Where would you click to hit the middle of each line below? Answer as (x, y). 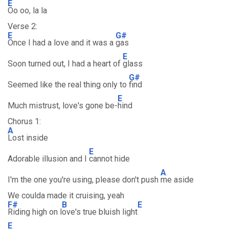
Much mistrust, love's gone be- (63, 106)
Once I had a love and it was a (62, 43)
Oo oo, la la (27, 10)
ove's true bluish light (100, 212)
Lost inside (28, 138)
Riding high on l (35, 212)
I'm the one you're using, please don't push (84, 180)
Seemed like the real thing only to (68, 85)
